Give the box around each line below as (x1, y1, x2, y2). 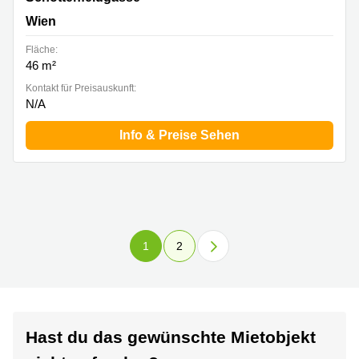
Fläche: (26, 44, 58, 56)
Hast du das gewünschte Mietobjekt (26, 328, 316, 347)
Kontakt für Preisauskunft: (26, 83, 136, 95)
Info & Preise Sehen (119, 128, 240, 143)
